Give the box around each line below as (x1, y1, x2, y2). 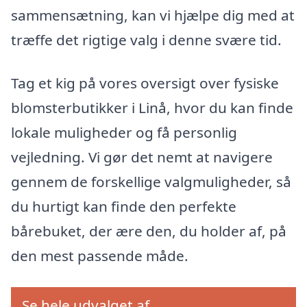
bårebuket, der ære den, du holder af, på (11, 221, 286, 241)
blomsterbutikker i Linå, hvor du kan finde (11, 98, 293, 118)
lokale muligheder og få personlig (11, 123, 237, 143)
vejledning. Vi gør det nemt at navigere (11, 147, 273, 167)
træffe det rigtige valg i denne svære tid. (11, 29, 282, 49)
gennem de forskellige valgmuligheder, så (11, 172, 291, 192)
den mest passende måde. (11, 246, 188, 266)
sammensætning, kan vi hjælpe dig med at (11, 5, 295, 25)
